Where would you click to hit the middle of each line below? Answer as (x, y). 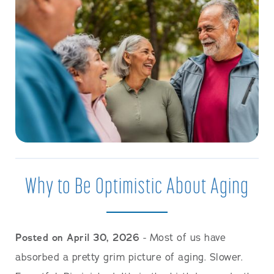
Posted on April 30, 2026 (77, 238)
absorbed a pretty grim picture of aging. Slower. (129, 258)
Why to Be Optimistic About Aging (137, 185)
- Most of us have (183, 238)
